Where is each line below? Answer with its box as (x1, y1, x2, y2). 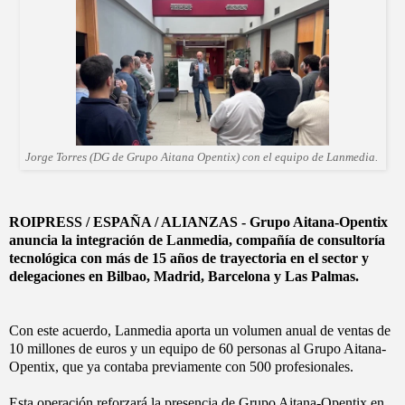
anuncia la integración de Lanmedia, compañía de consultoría (9, 231, 385, 248)
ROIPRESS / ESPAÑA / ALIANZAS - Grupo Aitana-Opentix (9, 213, 388, 230)
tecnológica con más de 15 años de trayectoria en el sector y (9, 250, 369, 266)
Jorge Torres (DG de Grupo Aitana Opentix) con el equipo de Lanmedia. (24, 150, 381, 164)
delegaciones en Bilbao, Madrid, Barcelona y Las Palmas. (9, 268, 359, 284)
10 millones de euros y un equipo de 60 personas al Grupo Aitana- (9, 340, 386, 356)
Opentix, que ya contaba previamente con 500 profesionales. (9, 358, 357, 374)
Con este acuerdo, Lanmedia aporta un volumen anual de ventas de (9, 322, 391, 338)
